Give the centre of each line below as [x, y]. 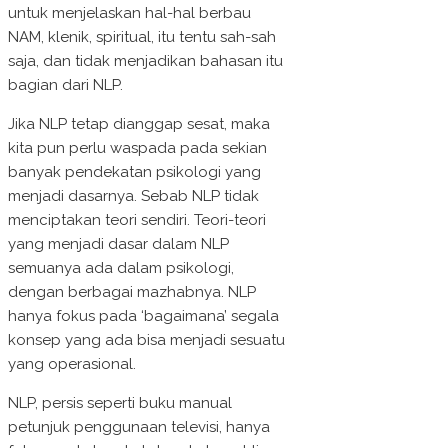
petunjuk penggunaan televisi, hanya [139, 427]
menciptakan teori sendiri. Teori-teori [137, 220]
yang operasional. [72, 364]
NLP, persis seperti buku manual [120, 403]
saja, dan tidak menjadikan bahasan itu [145, 61]
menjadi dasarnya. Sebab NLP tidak [133, 196]
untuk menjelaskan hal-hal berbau [129, 13]
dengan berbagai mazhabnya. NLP [132, 292]
